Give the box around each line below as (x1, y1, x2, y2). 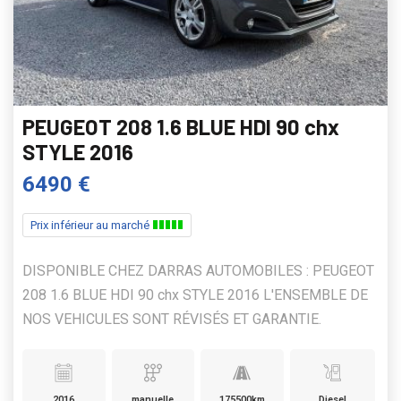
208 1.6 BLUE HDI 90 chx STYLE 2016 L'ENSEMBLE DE (22, 286, 368, 304)
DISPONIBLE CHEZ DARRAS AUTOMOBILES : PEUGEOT (22, 262, 374, 280)
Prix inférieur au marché (30, 218, 152, 233)
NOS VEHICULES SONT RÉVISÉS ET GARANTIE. (22, 311, 321, 328)
